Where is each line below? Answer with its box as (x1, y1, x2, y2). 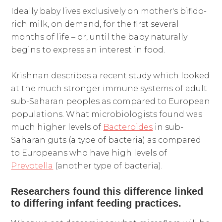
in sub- (153, 122, 184, 132)
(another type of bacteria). (53, 161, 163, 170)
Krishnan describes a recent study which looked (11, 70, 210, 80)
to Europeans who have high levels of (11, 148, 167, 158)
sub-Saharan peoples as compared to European (11, 96, 211, 106)
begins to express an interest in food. (11, 45, 166, 55)
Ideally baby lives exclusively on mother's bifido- (11, 6, 207, 16)
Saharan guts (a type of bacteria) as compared (11, 135, 202, 145)
